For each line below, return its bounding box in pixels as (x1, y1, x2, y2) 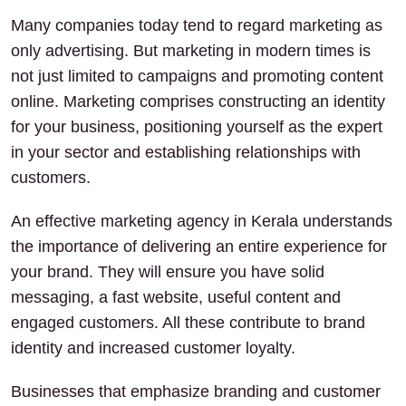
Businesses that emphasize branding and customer (11, 382, 381, 401)
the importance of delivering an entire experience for (11, 237, 387, 256)
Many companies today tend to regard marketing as (11, 16, 382, 34)
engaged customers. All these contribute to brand (11, 314, 365, 332)
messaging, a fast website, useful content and (11, 288, 341, 306)
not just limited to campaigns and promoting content (11, 67, 383, 85)
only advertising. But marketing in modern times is (11, 42, 371, 60)
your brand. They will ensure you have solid (11, 263, 324, 281)
